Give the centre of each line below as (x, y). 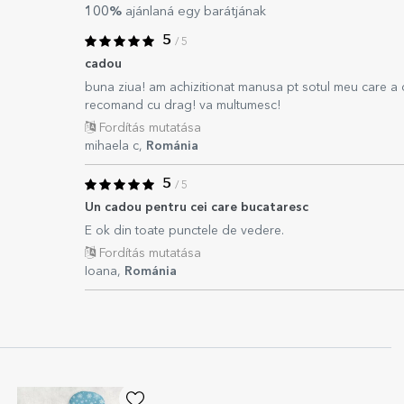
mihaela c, (115, 146)
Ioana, (105, 271)
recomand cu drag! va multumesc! (183, 106)
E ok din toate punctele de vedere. (184, 231)
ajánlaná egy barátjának (194, 12)
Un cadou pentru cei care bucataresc (197, 207)
